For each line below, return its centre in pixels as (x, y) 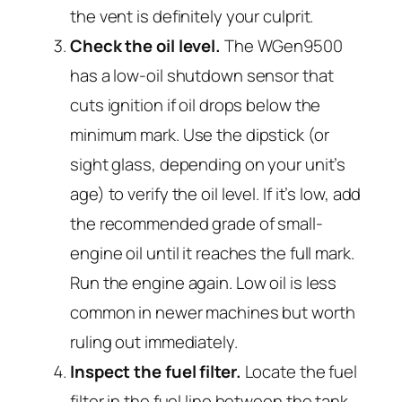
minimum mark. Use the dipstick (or (200, 135)
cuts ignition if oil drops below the (196, 105)
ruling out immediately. (154, 342)
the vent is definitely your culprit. (192, 17)
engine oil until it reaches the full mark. (212, 253)
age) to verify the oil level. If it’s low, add (216, 194)
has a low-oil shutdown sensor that (202, 76)
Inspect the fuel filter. (156, 372)
